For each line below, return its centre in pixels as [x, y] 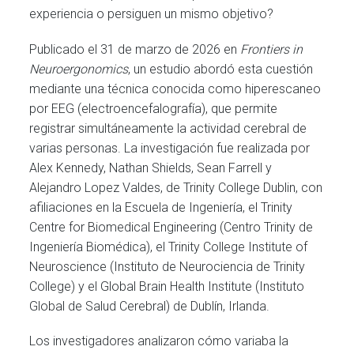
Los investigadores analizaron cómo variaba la [159, 341]
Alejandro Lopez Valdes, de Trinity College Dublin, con [176, 187]
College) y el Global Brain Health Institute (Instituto [167, 286]
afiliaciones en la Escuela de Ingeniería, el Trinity [161, 207]
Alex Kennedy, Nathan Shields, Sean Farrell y [151, 168]
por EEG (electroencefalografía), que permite [154, 108]
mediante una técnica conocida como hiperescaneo [175, 88]
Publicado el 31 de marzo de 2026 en [135, 49]
